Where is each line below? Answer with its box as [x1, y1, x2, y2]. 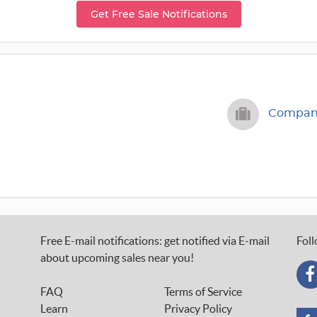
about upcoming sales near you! [40, 251, 194, 264]
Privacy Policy [163, 302, 232, 315]
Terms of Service [163, 285, 242, 298]
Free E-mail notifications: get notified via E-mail [40, 234, 270, 247]
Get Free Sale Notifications [90, 8, 227, 21]
